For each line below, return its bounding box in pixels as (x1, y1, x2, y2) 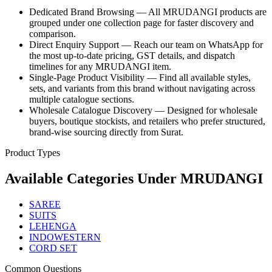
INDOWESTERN (29, 232, 101, 243)
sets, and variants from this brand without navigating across (29, 83, 255, 94)
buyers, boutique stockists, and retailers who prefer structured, (29, 116, 265, 127)
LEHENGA (29, 221, 76, 232)
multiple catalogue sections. (29, 94, 134, 105)
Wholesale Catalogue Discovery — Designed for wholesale (29, 105, 257, 116)
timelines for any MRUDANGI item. (29, 61, 171, 72)
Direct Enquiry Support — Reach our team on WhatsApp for (29, 39, 263, 50)
